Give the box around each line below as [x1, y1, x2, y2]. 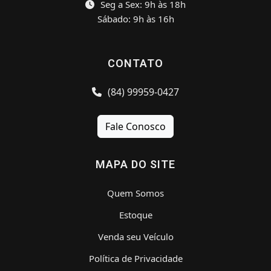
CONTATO [108, 56, 163, 70]
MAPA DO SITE [96, 157, 175, 171]
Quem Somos [107, 186, 164, 199]
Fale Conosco [105, 119, 166, 133]
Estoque [119, 208, 152, 221]
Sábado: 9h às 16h [97, 12, 174, 25]
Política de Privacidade [88, 252, 183, 264]
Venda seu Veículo [97, 230, 174, 243]
